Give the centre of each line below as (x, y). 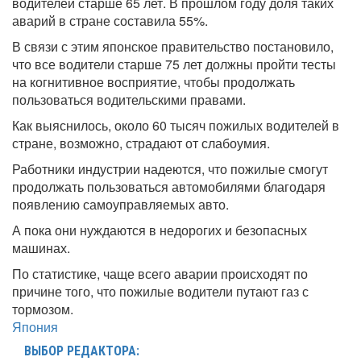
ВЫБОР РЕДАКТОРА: (82, 351)
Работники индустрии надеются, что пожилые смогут (170, 169)
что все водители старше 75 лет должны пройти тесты (174, 64)
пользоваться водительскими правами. (129, 100)
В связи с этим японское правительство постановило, (173, 47)
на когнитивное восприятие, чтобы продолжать (154, 82)
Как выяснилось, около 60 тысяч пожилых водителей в (176, 126)
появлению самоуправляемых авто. (120, 205)
